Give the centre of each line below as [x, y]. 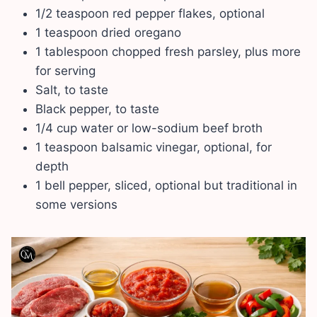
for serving [65, 70]
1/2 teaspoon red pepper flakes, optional [150, 13]
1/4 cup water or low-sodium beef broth [149, 128]
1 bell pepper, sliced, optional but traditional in [166, 185]
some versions [76, 204]
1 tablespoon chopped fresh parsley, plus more [168, 51]
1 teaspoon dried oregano [108, 32]
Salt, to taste [72, 90]
